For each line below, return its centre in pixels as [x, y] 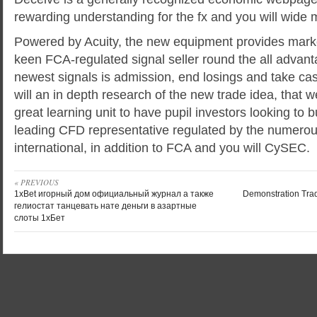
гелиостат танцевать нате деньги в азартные [105, 206]
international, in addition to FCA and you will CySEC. [162, 148]
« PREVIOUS [36, 182]
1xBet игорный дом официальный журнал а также [114, 194]
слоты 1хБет [40, 218]
